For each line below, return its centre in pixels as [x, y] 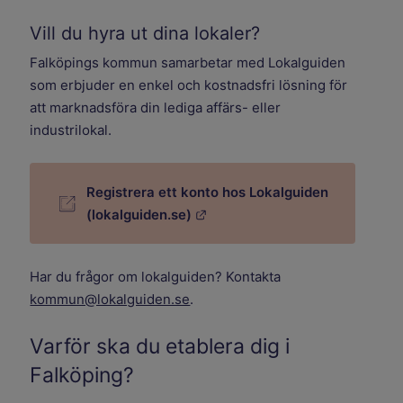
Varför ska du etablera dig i [160, 347]
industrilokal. [71, 130]
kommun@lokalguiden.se [110, 300]
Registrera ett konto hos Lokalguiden [208, 193]
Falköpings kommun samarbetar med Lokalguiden [188, 63]
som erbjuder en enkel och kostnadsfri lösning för [189, 85]
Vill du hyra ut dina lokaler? [145, 34]
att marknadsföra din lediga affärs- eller [156, 108]
